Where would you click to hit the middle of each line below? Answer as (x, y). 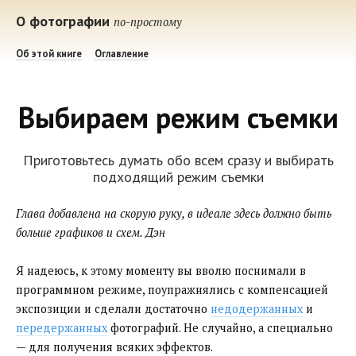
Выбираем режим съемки (178, 117)
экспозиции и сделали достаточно (113, 308)
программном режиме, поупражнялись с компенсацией (172, 289)
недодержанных (257, 308)
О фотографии (65, 21)
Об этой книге (49, 53)
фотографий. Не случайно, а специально (220, 327)
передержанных (62, 327)
